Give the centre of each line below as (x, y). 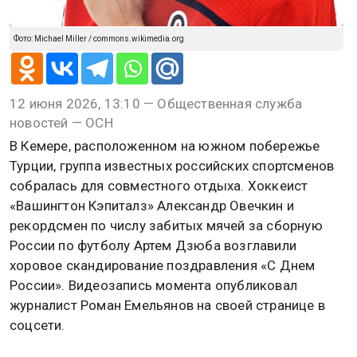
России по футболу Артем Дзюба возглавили (153, 246)
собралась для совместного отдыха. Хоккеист (159, 186)
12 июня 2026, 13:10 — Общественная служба (156, 104)
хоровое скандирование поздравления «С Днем (163, 266)
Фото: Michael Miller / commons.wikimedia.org (99, 39)
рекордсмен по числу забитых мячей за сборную (166, 226)
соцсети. (37, 326)
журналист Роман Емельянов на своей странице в (168, 306)
